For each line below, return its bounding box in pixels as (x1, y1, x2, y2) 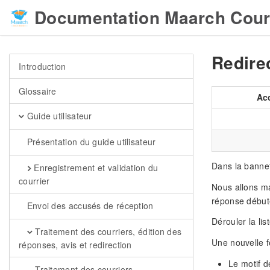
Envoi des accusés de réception (24, 199, 154, 212)
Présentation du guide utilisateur (24, 136, 156, 148)
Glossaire (19, 85, 57, 97)
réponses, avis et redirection (19, 239, 132, 251)
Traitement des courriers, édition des (32, 225, 182, 237)
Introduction (19, 60, 66, 72)
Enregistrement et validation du (31, 162, 159, 174)
